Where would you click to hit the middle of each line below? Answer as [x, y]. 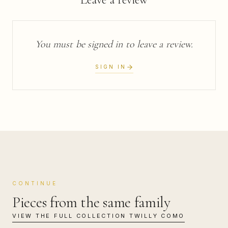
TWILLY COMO [157, 216]
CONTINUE [35, 183]
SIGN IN [110, 67]
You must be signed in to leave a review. [114, 44]
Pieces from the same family [91, 202]
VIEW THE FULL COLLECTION [69, 216]
